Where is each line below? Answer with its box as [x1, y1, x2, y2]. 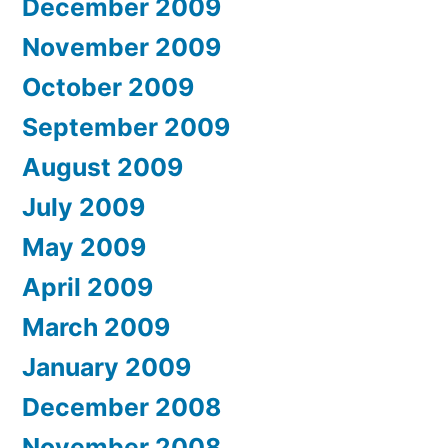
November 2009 [22, 31, 221, 62]
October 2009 [22, 71, 194, 102]
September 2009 [22, 111, 230, 142]
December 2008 [22, 391, 221, 422]
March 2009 [22, 311, 170, 342]
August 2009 [22, 151, 183, 182]
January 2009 [22, 351, 191, 382]
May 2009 [22, 231, 146, 262]
